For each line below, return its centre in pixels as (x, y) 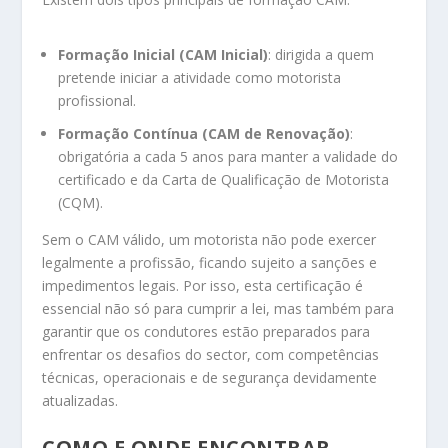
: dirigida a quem (321, 55)
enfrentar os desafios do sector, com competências (211, 355)
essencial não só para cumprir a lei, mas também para (218, 309)
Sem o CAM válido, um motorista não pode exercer (209, 240)
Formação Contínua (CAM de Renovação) (204, 134)
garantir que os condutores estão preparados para (206, 332)
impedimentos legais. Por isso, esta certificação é (203, 286)
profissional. (97, 101)
